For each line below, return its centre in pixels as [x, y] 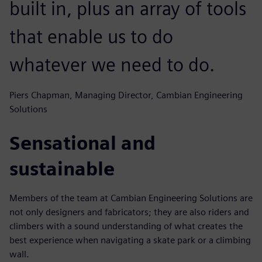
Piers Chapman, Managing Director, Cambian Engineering [126, 95]
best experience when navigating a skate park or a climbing [130, 240]
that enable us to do [91, 36]
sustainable [62, 168]
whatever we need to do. [112, 64]
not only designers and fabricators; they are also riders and [129, 212]
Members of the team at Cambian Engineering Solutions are [131, 198]
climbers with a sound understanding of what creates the [126, 226]
